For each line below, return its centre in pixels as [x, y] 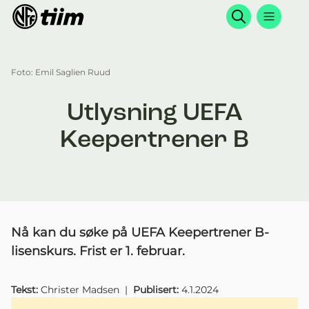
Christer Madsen [80, 290]
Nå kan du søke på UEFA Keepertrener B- [140, 232]
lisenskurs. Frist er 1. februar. [98, 251]
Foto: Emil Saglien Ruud [61, 72]
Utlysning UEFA [154, 114]
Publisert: [157, 290]
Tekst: [26, 290]
